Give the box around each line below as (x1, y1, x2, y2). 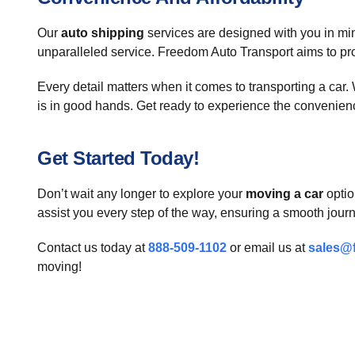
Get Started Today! (37, 147, 200, 169)
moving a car (246, 187, 323, 200)
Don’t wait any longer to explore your (37, 187, 246, 200)
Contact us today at (37, 241, 148, 254)
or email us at (227, 241, 308, 254)
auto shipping (61, 26, 144, 40)
